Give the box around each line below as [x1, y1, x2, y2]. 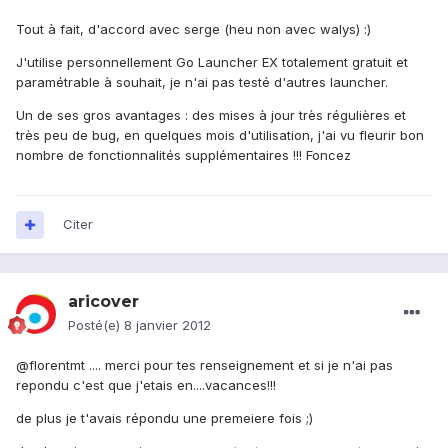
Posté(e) [68, 317, 124, 334]
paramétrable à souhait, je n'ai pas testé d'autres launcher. [16, 74, 388, 91]
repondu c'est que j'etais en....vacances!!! [16, 377, 276, 394]
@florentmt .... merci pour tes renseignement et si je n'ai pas [16, 357, 393, 374]
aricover [68, 292, 139, 312]
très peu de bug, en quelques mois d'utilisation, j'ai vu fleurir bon [16, 127, 424, 144]
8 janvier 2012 [124, 317, 211, 334]
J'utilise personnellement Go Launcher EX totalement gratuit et [16, 54, 408, 71]
